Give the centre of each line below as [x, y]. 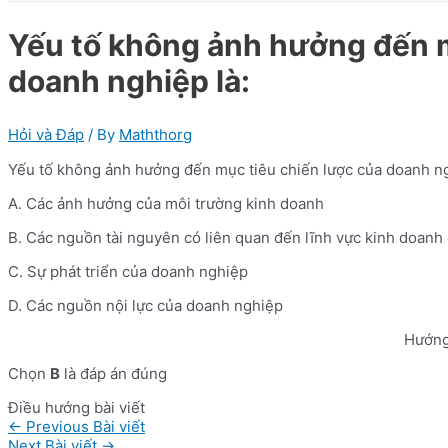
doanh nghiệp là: [129, 80]
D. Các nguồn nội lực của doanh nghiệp [145, 305]
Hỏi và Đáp [46, 134]
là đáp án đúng [113, 373]
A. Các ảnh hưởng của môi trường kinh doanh [166, 203]
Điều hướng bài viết [76, 407]
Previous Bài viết [83, 426]
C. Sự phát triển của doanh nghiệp [128, 271]
